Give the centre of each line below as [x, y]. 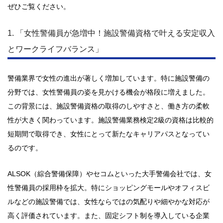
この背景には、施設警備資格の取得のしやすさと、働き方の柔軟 [109, 106]
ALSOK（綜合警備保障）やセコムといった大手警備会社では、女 [110, 174]
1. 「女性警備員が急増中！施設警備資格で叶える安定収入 [111, 33]
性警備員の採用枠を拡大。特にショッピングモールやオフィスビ [109, 188]
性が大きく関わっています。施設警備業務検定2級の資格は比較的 [111, 120]
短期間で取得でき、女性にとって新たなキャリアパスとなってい [109, 134]
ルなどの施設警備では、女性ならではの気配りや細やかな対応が [109, 202]
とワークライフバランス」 [55, 49]
